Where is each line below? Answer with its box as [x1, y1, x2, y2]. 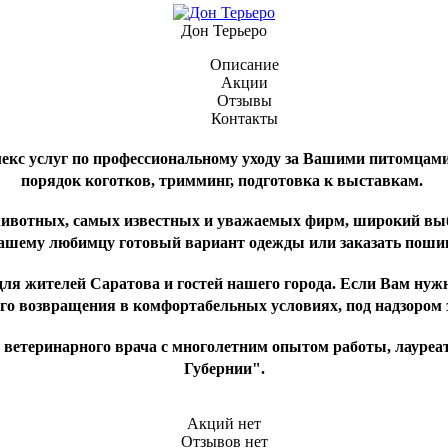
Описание [209, 55, 279, 73]
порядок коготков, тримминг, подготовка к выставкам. [21, 171, 427, 189]
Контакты [210, 109, 278, 127]
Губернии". [183, 359, 265, 377]
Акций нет [187, 415, 261, 433]
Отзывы [216, 91, 272, 109]
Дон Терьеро [181, 21, 267, 39]
